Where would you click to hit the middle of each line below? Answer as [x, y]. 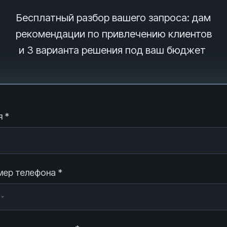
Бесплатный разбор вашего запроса [102, 18]
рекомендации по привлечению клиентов [113, 34]
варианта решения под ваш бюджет [121, 50]
